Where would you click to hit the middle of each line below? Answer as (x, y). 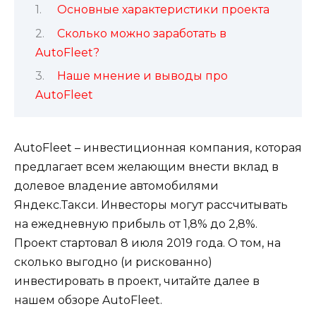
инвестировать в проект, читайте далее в (137, 281)
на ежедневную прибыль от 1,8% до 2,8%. (136, 224)
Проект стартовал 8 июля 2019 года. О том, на (147, 243)
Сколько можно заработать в (141, 33)
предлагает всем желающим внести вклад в (146, 167)
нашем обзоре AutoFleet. (88, 300)
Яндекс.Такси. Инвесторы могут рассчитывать (151, 205)
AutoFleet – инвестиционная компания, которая (158, 148)
